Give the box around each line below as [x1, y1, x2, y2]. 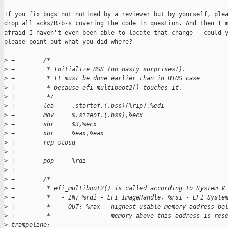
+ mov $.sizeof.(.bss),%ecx [8, 111, 143, 119]
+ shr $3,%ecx [8, 121, 97, 128]
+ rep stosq [8, 139, 75, 147]
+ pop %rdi [8, 157, 86, 165]
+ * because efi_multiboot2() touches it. [8, 84, 182, 92]
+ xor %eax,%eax [8, 130, 104, 137]
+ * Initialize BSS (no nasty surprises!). [8, 66, 186, 73]
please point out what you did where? [4, 38, 132, 46]
